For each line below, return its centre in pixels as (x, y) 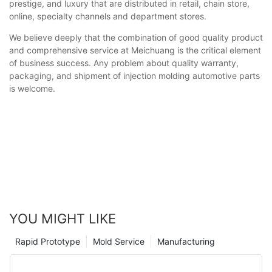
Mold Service (119, 242)
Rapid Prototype (48, 242)
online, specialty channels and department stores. (108, 16)
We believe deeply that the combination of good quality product (136, 37)
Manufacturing (186, 242)
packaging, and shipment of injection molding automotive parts (134, 75)
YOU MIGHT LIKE (63, 219)
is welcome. (32, 88)
